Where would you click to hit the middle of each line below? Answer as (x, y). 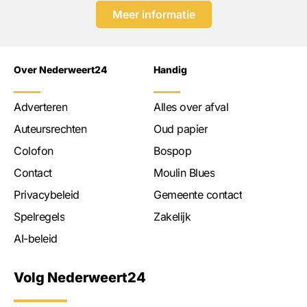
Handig (170, 69)
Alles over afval (191, 107)
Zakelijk (172, 216)
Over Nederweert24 (61, 69)
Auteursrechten (50, 128)
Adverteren (40, 107)
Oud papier (181, 128)
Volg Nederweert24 (80, 278)
